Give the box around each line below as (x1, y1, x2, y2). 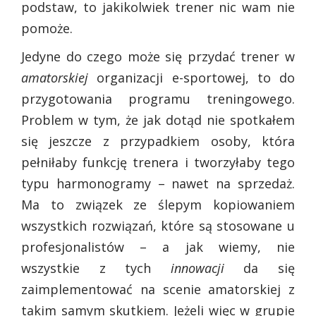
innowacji (170, 260, 224, 277)
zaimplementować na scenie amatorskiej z (21, 281, 295, 298)
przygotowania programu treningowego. (21, 90, 295, 108)
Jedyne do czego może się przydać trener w (21, 48, 295, 66)
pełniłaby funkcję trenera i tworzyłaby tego (21, 154, 295, 171)
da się (224, 260, 296, 277)
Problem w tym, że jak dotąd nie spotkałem (21, 111, 295, 129)
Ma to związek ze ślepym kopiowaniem (21, 196, 295, 214)
